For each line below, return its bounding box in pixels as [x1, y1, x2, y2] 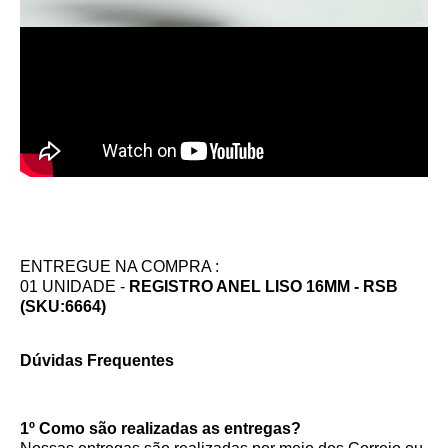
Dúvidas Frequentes [20, 351, 174, 369]
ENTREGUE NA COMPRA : [20, 257, 219, 275]
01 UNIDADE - [20, 277, 129, 295]
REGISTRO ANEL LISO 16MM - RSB [129, 277, 398, 295]
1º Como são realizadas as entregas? [20, 419, 301, 437]
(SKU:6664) [20, 297, 106, 315]
